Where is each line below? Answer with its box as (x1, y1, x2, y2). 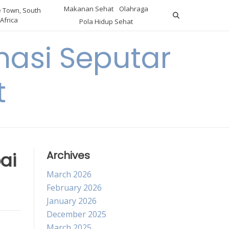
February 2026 (47, 182, 102, 193)
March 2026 (47, 169, 91, 180)
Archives (47, 148, 90, 163)
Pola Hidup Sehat (79, 17, 133, 26)
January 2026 (47, 195, 97, 207)
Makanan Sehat (63, 4, 113, 13)
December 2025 (47, 209, 106, 220)
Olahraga (119, 4, 148, 13)
